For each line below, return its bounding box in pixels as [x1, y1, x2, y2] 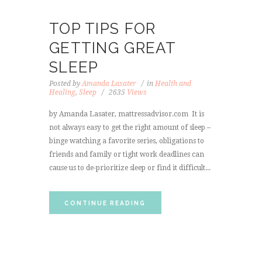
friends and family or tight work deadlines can [49, 150, 204, 158]
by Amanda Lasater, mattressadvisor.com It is [49, 109, 204, 118]
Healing [49, 88, 75, 96]
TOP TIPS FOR [49, 20, 156, 38]
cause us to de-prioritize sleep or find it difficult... [49, 163, 211, 172]
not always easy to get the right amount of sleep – [49, 123, 211, 132]
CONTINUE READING [64, 199, 146, 206]
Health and [155, 79, 191, 88]
